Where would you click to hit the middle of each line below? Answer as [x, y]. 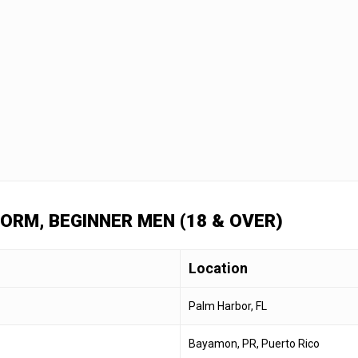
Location [218, 268]
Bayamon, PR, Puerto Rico [254, 343]
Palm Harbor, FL [228, 306]
